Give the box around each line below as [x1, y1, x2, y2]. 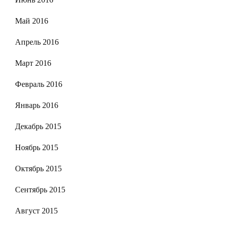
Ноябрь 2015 [15, 143, 58, 152]
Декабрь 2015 [15, 122, 61, 131]
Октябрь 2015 [15, 164, 62, 173]
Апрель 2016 [15, 37, 59, 46]
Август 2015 [15, 206, 58, 215]
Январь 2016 [15, 100, 58, 109]
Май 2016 [15, 16, 48, 25]
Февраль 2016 [15, 79, 62, 88]
